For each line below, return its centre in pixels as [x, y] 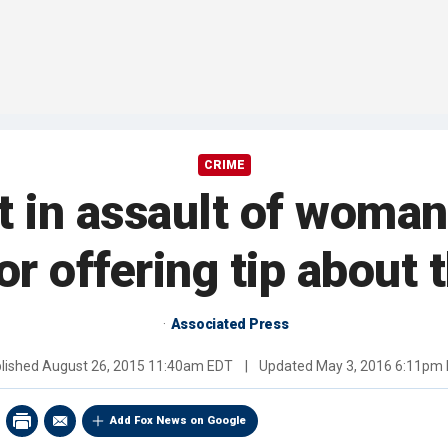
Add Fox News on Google [178, 421]
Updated [285, 366]
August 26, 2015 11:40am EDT [137, 366]
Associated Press [229, 324]
